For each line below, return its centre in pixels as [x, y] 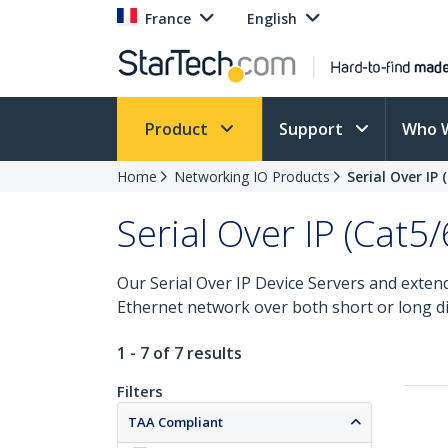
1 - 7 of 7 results [179, 353]
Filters [140, 391]
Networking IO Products [252, 176]
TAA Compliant [175, 422]
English [272, 18]
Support [313, 129]
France [168, 18]
